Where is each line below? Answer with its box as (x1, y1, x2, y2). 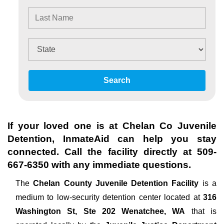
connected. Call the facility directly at (7, 146, 197, 157)
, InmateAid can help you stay (52, 133, 216, 144)
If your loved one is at (7, 120, 122, 131)
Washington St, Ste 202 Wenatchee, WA (15, 207, 185, 215)
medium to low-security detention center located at (15, 193, 203, 201)
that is (185, 207, 217, 215)
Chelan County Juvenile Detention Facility (33, 179, 199, 187)
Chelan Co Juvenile (122, 120, 216, 131)
